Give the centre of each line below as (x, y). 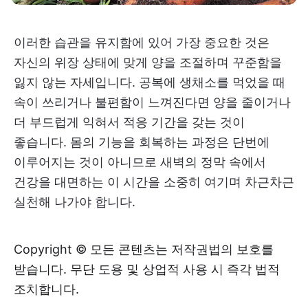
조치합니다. (46, 289)
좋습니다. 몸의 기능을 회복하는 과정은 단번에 (142, 142)
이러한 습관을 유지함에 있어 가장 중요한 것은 (142, 43)
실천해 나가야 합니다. (75, 202)
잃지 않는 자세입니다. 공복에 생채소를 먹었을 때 (150, 82)
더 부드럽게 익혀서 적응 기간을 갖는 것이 (129, 122)
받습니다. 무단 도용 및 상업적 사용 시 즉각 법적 (147, 269)
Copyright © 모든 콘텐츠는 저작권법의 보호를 (144, 250)
